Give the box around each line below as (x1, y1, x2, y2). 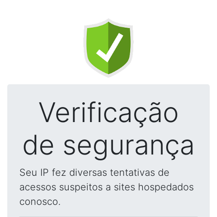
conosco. (19, 196, 61, 207)
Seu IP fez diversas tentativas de (19, 167, 170, 178)
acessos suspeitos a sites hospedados (19, 181, 194, 193)
